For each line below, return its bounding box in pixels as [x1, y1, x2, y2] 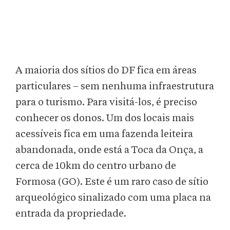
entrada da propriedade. [15, 208, 128, 219]
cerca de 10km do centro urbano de [15, 161, 176, 171]
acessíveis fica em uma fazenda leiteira [15, 129, 193, 140]
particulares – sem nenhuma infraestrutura [15, 81, 214, 92]
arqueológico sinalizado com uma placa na [15, 193, 211, 203]
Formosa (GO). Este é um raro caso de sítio [15, 177, 208, 187]
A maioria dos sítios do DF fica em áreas [15, 65, 197, 76]
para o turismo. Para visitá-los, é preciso [15, 97, 197, 108]
